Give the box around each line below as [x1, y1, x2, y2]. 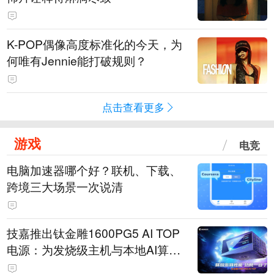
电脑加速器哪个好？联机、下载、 [7, 161, 182, 179]
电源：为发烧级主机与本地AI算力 [7, 241, 181, 259]
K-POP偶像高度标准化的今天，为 [7, 35, 183, 53]
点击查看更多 [102, 98, 165, 114]
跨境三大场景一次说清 [7, 177, 124, 195]
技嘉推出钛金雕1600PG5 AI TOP [7, 224, 180, 242]
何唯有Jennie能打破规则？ [7, 51, 147, 69]
